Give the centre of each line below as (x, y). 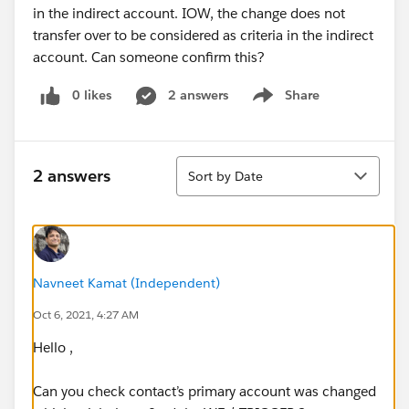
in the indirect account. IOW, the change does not (189, 13)
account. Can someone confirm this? (149, 57)
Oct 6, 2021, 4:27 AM (86, 314)
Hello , (55, 347)
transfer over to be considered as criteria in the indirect (203, 35)
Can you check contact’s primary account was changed (204, 391)
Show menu (283, 105)
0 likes (92, 95)
